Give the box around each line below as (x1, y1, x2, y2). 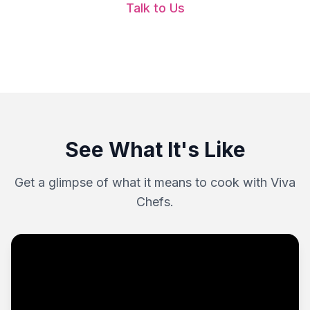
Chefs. (136, 194, 174, 209)
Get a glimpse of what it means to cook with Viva (15, 175, 295, 190)
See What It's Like (64, 137, 246, 162)
